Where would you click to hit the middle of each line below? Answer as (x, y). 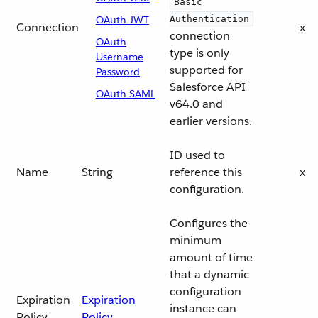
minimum (196, 240)
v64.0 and (196, 104)
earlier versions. (211, 121)
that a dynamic (209, 274)
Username (120, 57)
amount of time (211, 257)
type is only (199, 53)
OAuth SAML (126, 94)
